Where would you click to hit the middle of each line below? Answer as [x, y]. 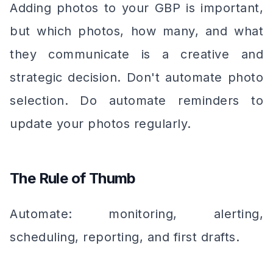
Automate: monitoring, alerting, [136, 214]
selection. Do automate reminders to [136, 101]
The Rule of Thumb [73, 178]
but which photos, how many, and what [136, 31]
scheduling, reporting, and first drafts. [125, 237]
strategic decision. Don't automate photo [136, 77]
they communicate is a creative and [136, 54]
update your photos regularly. [101, 124]
